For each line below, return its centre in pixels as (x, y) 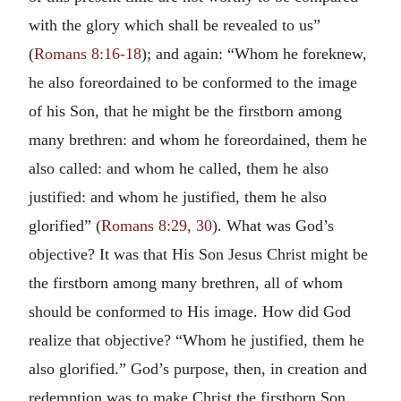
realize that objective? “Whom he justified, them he (196, 340)
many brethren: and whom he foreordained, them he (198, 140)
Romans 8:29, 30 (157, 226)
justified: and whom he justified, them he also (178, 197)
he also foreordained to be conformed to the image (193, 82)
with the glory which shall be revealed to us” (175, 25)
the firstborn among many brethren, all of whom (186, 283)
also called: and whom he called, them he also (179, 168)
